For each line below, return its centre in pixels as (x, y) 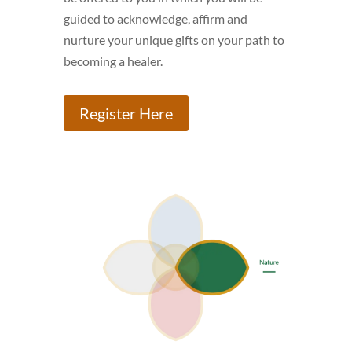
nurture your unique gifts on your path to (174, 40)
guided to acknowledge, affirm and (155, 19)
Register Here (126, 114)
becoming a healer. (113, 61)
